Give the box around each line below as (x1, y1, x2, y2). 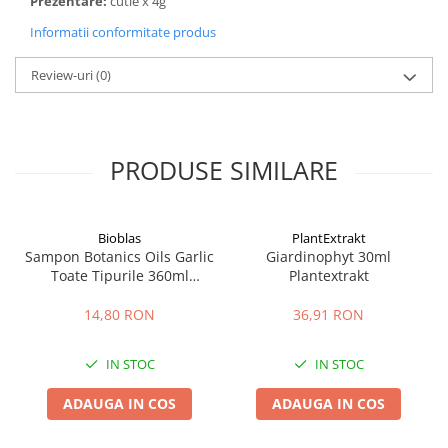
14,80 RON (84, 305, 155, 324)
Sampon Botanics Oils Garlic (25, 247, 214, 266)
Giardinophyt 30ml (266, 247, 391, 266)
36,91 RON (293, 305, 364, 324)
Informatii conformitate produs (30, 23, 216, 41)
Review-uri (31, 66, 96, 84)
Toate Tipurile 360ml (50, 266, 189, 285)
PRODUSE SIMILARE (110, 153, 338, 187)
